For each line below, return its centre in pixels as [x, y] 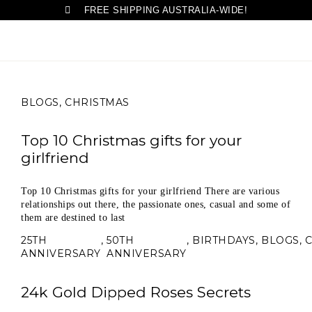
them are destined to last [73, 218]
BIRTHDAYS [224, 241]
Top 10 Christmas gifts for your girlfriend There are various [150, 192]
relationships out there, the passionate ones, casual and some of [156, 205]
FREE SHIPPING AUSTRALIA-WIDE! [165, 10]
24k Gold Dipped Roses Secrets [136, 292]
